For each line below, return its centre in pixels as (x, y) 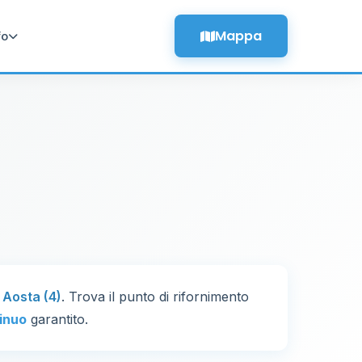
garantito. (57, 319)
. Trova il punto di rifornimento (155, 297)
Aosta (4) (32, 297)
